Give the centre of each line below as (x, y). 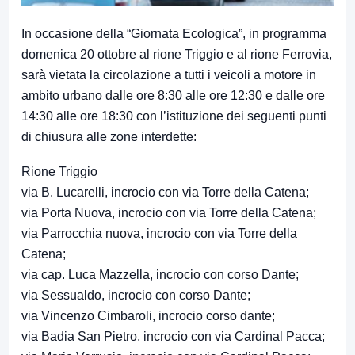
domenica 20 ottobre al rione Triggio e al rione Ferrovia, (177, 55)
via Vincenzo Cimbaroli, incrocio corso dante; (148, 316)
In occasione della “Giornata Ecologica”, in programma (174, 34)
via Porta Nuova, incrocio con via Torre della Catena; (169, 213)
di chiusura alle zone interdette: (109, 137)
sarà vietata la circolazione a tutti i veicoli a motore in (169, 75)
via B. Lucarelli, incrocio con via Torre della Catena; (165, 193)
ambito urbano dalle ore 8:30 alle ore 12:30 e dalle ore (173, 96)
